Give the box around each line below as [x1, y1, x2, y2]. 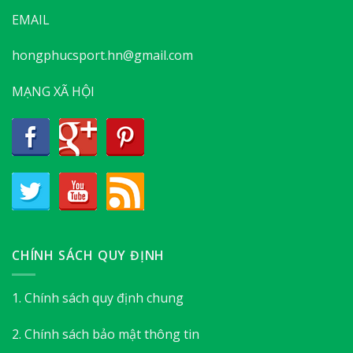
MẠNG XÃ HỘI [12, 83, 95, 101]
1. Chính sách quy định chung [12, 289, 184, 307]
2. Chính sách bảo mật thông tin [12, 325, 199, 343]
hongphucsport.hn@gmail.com [12, 46, 193, 65]
